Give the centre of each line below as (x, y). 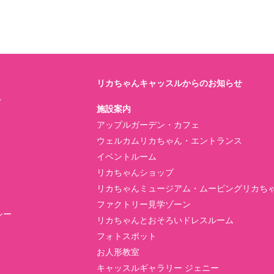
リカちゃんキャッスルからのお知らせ (169, 83)
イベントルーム (127, 157)
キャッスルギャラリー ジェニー (158, 268)
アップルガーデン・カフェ (148, 125)
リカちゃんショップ (135, 172)
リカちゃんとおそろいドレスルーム (165, 220)
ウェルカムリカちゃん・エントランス (169, 141)
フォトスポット (127, 236)
